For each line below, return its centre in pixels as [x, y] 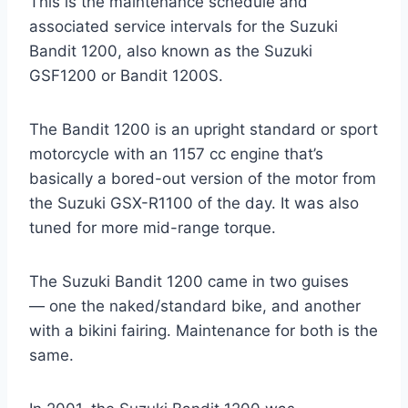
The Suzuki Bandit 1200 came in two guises [189, 282]
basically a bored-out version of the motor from [203, 179]
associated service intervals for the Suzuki [184, 27]
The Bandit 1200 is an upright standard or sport [204, 130]
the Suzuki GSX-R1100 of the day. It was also [194, 204]
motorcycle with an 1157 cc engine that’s [176, 154]
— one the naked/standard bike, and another [195, 306]
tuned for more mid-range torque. [153, 228]
